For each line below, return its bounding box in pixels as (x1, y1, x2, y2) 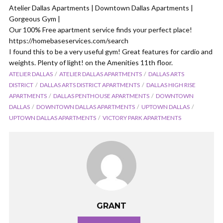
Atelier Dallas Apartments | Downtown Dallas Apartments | (9, 3, 193, 12)
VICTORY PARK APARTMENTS (103, 113, 181, 121)
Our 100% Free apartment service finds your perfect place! (9, 25, 192, 34)
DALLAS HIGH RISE (146, 81, 196, 89)
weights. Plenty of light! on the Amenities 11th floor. (9, 58, 173, 67)
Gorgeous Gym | (9, 14, 60, 23)
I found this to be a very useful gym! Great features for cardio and (9, 47, 213, 56)
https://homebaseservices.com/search (9, 36, 128, 45)
